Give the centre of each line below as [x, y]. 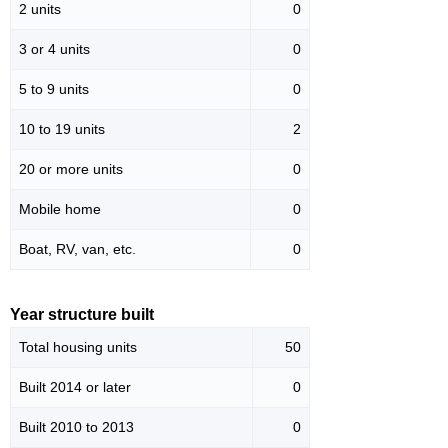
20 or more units [71, 169]
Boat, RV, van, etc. [77, 249]
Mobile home [60, 209]
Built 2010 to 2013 [76, 427]
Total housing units [78, 347]
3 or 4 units [54, 49]
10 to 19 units [62, 129]
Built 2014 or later [75, 387]
